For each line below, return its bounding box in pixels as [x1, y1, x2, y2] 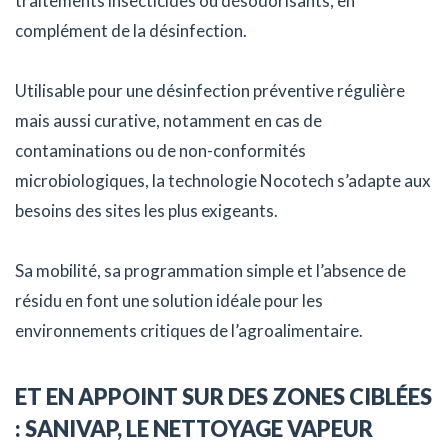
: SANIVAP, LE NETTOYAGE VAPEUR [15, 414, 373, 442]
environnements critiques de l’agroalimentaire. [15, 319, 363, 341]
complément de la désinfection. [15, 19, 247, 41]
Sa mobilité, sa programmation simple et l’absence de [15, 259, 406, 281]
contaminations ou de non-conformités [15, 139, 306, 161]
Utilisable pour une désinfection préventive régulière [15, 79, 405, 101]
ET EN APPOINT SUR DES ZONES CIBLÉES [15, 382, 432, 410]
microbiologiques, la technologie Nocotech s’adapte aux [15, 169, 431, 191]
